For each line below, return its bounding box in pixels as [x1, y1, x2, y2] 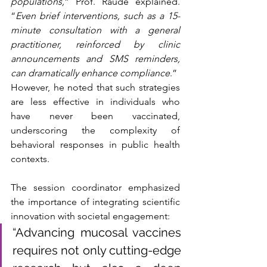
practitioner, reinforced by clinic [11, 39, 180, 51]
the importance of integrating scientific [11, 196, 180, 208]
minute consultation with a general [11, 24, 180, 36]
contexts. [11, 153, 49, 165]
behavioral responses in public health [11, 139, 180, 151]
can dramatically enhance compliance [11, 67, 170, 79]
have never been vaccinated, [11, 110, 180, 122]
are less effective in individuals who [11, 96, 180, 108]
